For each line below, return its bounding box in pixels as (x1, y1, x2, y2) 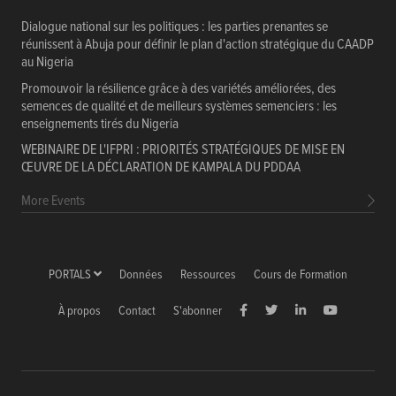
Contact (118, 303, 156, 321)
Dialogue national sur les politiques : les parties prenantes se (21, 18, 328, 37)
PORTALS (49, 267, 94, 285)
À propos (58, 303, 101, 321)
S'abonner (173, 303, 222, 321)
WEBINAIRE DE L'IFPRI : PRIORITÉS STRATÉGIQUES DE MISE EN (21, 141, 345, 160)
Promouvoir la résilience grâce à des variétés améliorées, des (21, 79, 336, 98)
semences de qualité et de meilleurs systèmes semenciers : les (21, 96, 337, 116)
